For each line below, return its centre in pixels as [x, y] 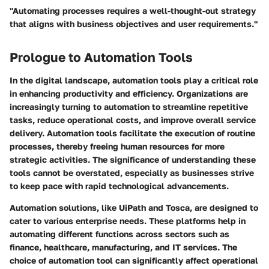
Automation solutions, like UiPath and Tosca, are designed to [134, 207]
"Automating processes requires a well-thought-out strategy [133, 11]
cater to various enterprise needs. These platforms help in [128, 220]
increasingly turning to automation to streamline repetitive [129, 106]
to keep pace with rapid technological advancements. [119, 186]
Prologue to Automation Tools [101, 57]
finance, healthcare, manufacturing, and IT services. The [123, 247]
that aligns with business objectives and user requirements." [134, 24]
